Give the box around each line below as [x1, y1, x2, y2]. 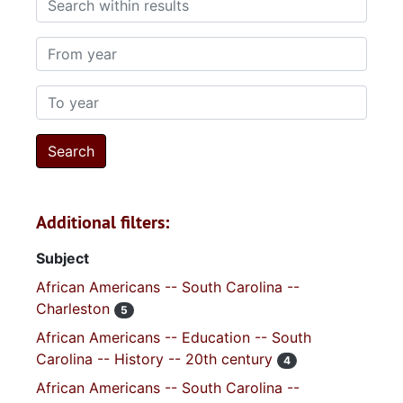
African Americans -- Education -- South [36, 328, 311, 346]
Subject [36, 249, 89, 267]
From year [35, 38, 104, 56]
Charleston [36, 300, 114, 318]
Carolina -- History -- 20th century [36, 350, 277, 368]
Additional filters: [36, 210, 169, 234]
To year [35, 86, 86, 104]
